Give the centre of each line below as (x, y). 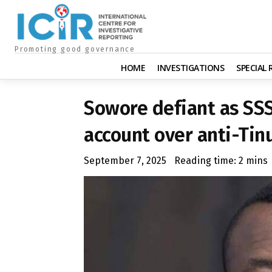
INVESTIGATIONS (191, 67)
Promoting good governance (75, 49)
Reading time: (206, 160)
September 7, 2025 (125, 160)
